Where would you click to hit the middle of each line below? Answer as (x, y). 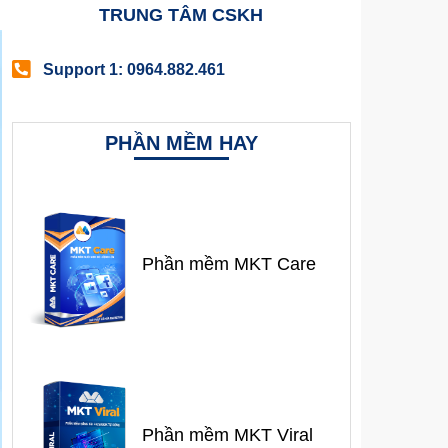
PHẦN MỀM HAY (181, 142)
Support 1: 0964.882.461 (134, 69)
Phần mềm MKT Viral (227, 434)
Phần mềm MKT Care (228, 264)
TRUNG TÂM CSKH (181, 14)
